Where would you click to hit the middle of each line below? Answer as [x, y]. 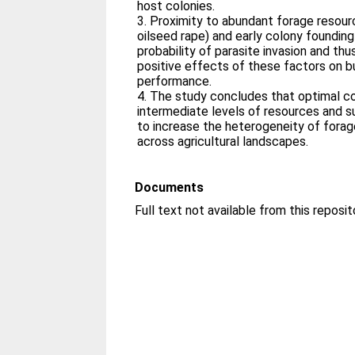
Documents [170, 187]
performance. [175, 81]
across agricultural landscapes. [223, 141]
